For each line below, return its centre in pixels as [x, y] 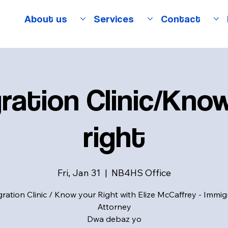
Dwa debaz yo [114, 219]
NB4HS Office [141, 173]
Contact [180, 18]
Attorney [114, 207]
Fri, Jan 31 [79, 173]
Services [114, 18]
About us [46, 18]
